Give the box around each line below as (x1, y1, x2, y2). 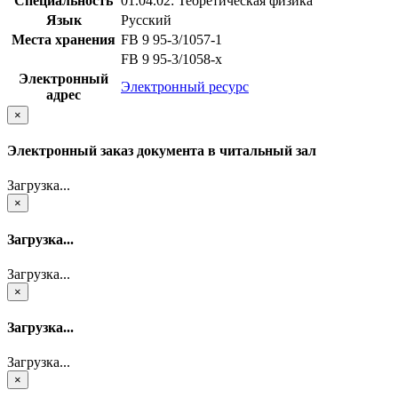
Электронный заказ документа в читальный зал (7, 143, 316, 159)
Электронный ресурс (121, 78, 249, 94)
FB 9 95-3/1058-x (121, 51, 222, 67)
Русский (121, 12, 171, 28)
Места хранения (12, 31, 115, 47)
